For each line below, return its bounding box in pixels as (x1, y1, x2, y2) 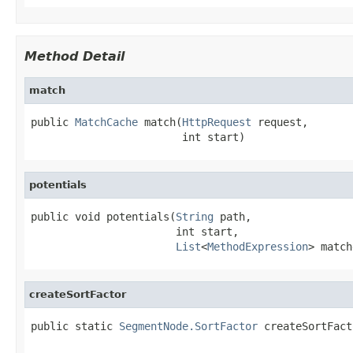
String (176, 210, 214, 223)
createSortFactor (29, 288, 126, 300)
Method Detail (24, 48, 124, 64)
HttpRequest (182, 115, 251, 128)
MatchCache (75, 115, 138, 128)
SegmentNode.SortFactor (119, 319, 258, 333)
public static (31, 319, 119, 333)
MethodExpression (207, 240, 308, 253)
